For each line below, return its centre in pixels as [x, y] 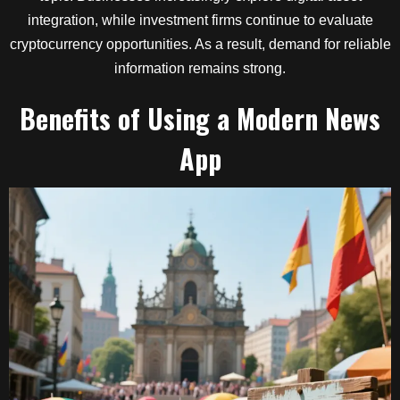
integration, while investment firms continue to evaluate [200, 20]
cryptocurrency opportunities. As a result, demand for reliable [200, 44]
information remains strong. [200, 68]
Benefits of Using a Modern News [200, 118]
